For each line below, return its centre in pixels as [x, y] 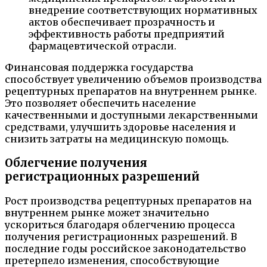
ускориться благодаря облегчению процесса [120, 224]
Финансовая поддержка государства [99, 68]
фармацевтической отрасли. [103, 46]
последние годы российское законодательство [125, 248]
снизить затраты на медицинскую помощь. [117, 139]
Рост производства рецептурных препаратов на [128, 201]
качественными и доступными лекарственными [131, 115]
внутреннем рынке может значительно [107, 212]
